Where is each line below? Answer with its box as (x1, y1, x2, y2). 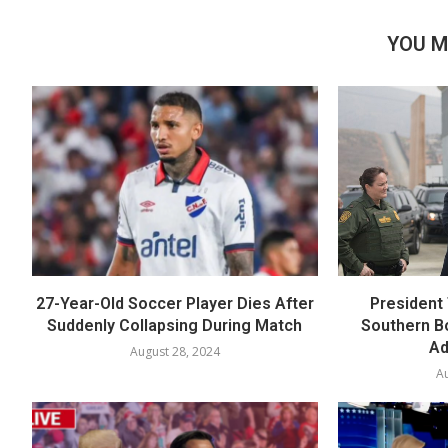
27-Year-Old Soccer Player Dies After (35, 294, 314, 314)
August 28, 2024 (129, 343, 220, 361)
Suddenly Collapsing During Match (47, 316, 303, 336)
